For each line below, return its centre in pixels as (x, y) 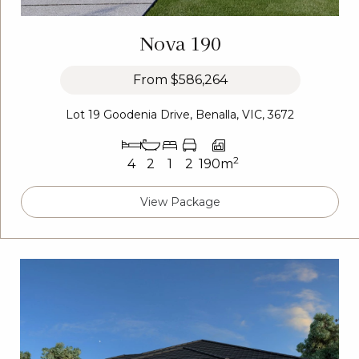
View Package (180, 202)
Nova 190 (180, 43)
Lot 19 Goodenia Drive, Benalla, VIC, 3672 (180, 115)
